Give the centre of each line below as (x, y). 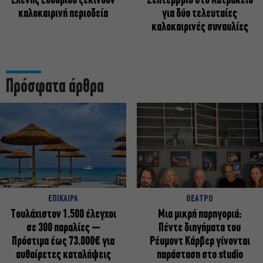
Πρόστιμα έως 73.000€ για (63, 242)
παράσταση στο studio (200, 255)
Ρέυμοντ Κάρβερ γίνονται (200, 242)
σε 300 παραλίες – (63, 228)
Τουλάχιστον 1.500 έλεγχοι (63, 215)
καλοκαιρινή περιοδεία (63, 14)
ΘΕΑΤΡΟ (200, 199)
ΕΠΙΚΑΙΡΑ (63, 199)
